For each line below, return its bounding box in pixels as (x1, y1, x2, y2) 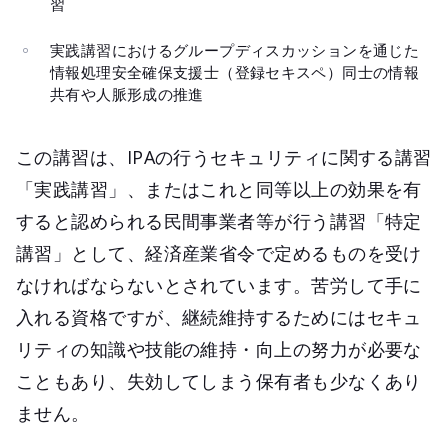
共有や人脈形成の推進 (50, 84, 204, 105)
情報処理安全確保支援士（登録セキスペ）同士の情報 (50, 62, 419, 83)
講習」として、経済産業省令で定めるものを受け (16, 241, 422, 266)
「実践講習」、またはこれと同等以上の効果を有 (16, 177, 422, 202)
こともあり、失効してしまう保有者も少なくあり (16, 369, 422, 394)
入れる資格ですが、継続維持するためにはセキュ (16, 305, 422, 330)
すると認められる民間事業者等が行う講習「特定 (16, 209, 422, 234)
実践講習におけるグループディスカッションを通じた (50, 40, 419, 61)
